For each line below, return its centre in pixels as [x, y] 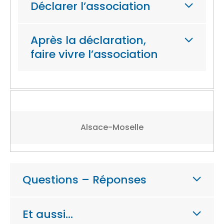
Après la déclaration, [88, 40]
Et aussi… [48, 214]
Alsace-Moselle [112, 127]
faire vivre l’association [94, 54]
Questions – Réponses [84, 179]
